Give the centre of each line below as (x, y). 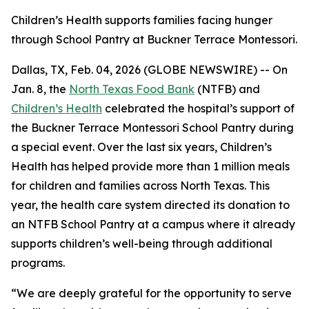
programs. (38, 263)
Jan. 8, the (40, 89)
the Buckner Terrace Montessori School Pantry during (152, 128)
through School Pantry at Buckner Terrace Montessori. (154, 39)
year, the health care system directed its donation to (150, 205)
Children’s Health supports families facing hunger (142, 20)
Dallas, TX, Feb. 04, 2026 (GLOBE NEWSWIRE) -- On (149, 70)
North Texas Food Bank (132, 89)
